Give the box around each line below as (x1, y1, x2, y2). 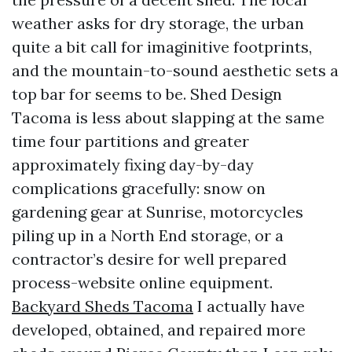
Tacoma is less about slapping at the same (12, 108, 324, 127)
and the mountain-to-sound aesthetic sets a (12, 60, 339, 80)
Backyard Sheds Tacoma (12, 296, 193, 316)
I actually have (193, 296, 305, 316)
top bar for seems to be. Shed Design (12, 84, 282, 104)
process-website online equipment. (12, 273, 273, 292)
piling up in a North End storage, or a (12, 225, 284, 245)
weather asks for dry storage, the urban (12, 13, 304, 33)
